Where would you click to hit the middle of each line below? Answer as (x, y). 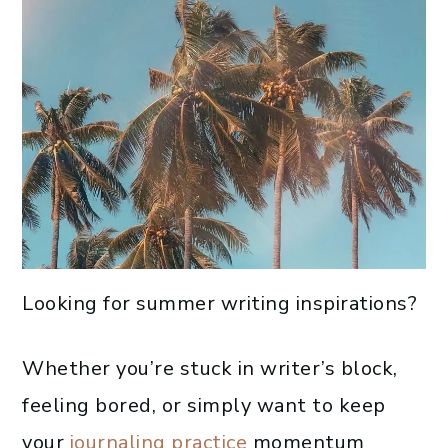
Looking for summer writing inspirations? (219, 303)
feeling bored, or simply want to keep (204, 405)
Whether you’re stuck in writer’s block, (210, 368)
